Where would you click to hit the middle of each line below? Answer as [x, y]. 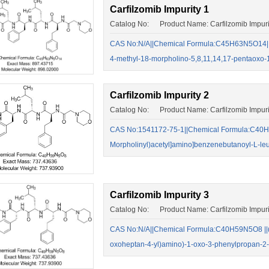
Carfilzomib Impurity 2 [159, 95]
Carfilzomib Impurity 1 [159, 9]
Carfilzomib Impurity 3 [159, 195]
